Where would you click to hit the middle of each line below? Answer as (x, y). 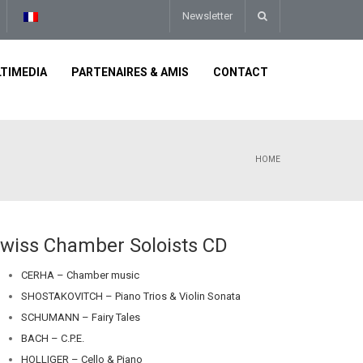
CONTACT (241, 72)
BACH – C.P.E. (53, 338)
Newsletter (207, 16)
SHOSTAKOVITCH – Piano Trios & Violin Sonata (131, 296)
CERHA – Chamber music (80, 275)
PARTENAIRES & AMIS (130, 72)
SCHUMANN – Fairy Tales (81, 317)
